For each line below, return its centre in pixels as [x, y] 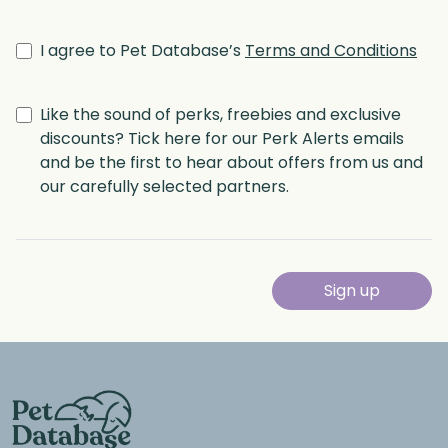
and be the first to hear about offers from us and [231, 162]
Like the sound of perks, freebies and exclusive [220, 114]
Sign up [352, 290]
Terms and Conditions [331, 50]
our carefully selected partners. [164, 186]
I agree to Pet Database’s [142, 50]
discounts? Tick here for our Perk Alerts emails [222, 138]
